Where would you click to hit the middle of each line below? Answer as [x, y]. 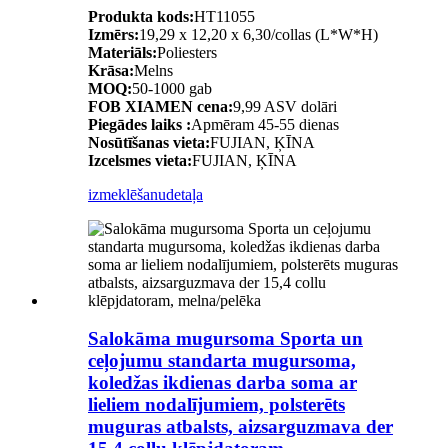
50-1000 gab [172, 88]
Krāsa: [111, 70]
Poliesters [187, 52]
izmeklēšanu [127, 194]
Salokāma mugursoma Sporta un [225, 339]
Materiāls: [122, 52]
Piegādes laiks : [139, 124]
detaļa [184, 194]
